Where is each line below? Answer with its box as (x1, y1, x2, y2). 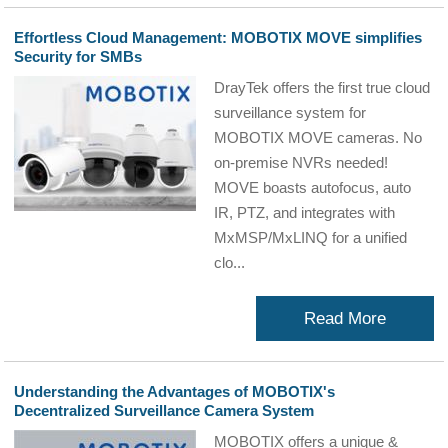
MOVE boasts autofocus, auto (214, 179, 412, 196)
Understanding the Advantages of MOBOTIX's (14, 383, 336, 400)
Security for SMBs (14, 48, 143, 65)
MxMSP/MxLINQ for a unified (214, 229, 408, 246)
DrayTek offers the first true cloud (214, 79, 431, 96)
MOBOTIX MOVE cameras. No (214, 129, 423, 146)
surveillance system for (214, 104, 367, 121)
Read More (303, 308, 386, 328)
